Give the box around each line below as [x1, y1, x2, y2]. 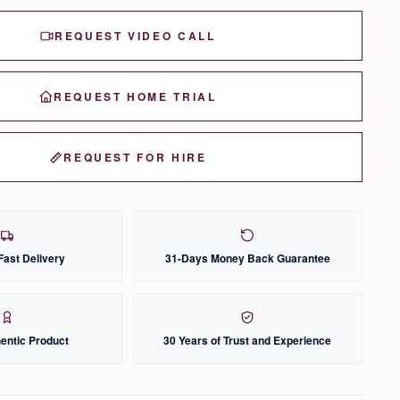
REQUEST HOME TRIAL [54, 88, 217, 105]
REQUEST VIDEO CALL [54, 28, 216, 45]
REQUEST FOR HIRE [63, 149, 207, 166]
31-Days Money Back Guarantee [164, 250, 330, 267]
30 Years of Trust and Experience [163, 332, 332, 349]
